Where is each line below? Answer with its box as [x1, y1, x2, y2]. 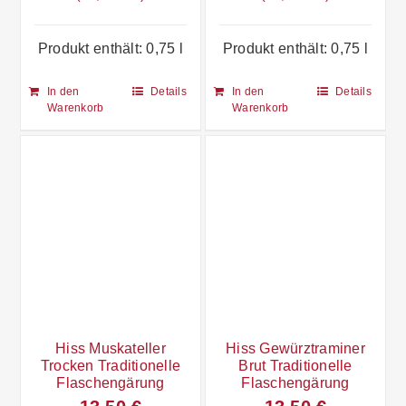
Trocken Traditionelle [40, 357, 181, 373]
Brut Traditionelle [238, 357, 353, 373]
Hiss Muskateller [55, 340, 166, 356]
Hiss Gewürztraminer [226, 340, 365, 356]
